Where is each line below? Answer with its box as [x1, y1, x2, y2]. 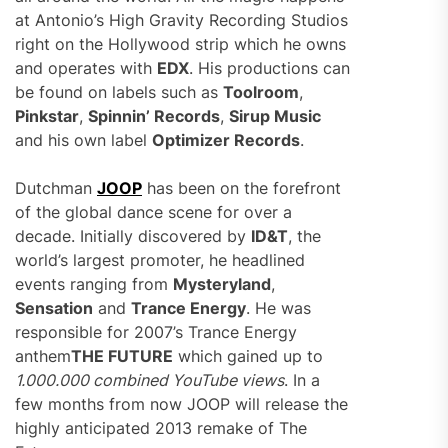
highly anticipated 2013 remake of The [15, 418, 307, 438]
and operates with [15, 58, 157, 78]
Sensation [15, 298, 93, 318]
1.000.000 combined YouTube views [15, 370, 284, 390]
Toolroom [223, 82, 299, 102]
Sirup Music [229, 106, 321, 126]
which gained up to [173, 346, 323, 366]
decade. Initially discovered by [15, 226, 251, 246]
